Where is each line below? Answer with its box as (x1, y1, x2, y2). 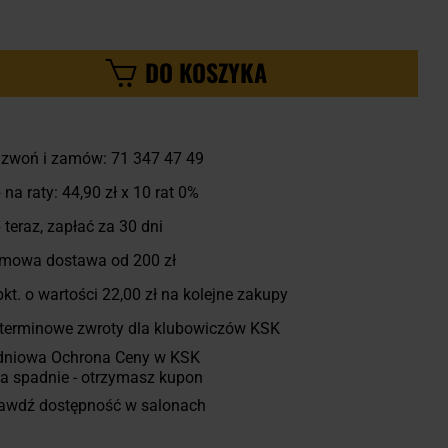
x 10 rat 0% (116, 182, 199, 202)
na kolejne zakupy (156, 284, 288, 304)
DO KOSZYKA (145, 54, 268, 91)
